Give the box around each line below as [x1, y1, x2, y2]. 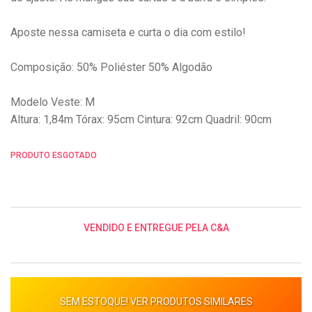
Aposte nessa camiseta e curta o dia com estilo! [10, 25, 246, 39]
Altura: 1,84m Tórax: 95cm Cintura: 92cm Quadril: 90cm [10, 112, 272, 126]
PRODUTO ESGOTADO [10, 150, 97, 160]
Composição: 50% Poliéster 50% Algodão [10, 60, 212, 74]
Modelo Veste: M [10, 95, 95, 109]
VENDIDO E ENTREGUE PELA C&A [83, 221, 229, 233]
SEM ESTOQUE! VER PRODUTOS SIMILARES [59, 295, 253, 307]
